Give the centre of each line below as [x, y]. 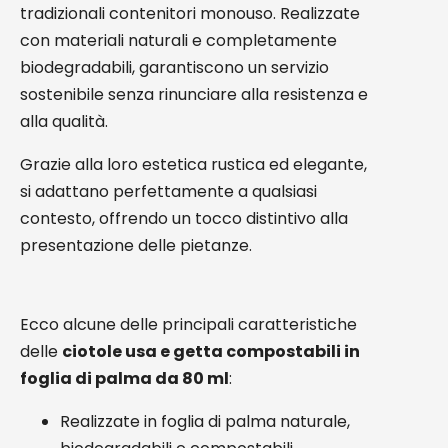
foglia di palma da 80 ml [124, 378]
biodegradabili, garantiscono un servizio [174, 67]
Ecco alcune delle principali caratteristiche [188, 324]
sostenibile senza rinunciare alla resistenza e [194, 94]
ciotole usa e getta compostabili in [211, 351]
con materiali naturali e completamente [178, 40]
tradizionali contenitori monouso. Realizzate [190, 13]
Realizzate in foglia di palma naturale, [205, 421]
